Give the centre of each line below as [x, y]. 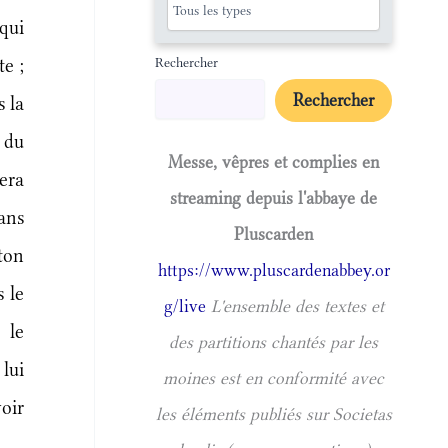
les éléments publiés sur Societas [273, 414]
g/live [184, 306]
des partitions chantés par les [274, 342]
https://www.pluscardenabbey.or [273, 270]
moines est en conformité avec [274, 378]
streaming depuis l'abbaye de [274, 198]
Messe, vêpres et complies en [274, 162]
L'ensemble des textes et [297, 306]
